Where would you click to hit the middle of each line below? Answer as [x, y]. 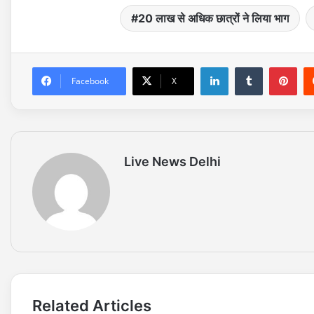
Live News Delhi [172, 162]
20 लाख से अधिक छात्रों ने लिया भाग [214, 19]
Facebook [90, 81]
